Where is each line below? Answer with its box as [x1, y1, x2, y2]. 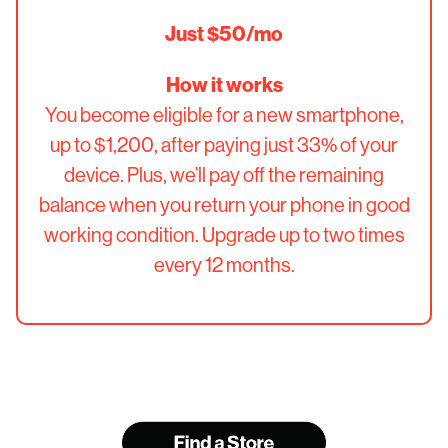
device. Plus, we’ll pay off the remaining [64, 162, 384, 187]
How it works [165, 72, 283, 97]
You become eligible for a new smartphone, [44, 102, 404, 127]
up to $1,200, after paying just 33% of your [50, 132, 398, 157]
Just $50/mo [165, 21, 283, 46]
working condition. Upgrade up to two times [43, 222, 405, 247]
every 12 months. [153, 252, 295, 277]
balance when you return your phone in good [38, 192, 410, 217]
